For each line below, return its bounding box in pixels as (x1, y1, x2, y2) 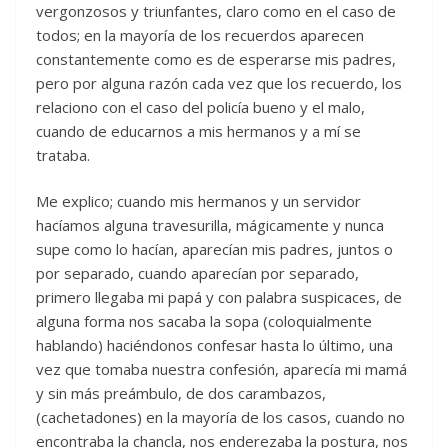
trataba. (36, 144, 90, 165)
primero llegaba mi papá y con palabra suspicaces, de (36, 287, 402, 308)
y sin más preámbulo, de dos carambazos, (36, 383, 326, 404)
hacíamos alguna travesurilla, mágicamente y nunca (36, 215, 384, 236)
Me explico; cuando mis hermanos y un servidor (36, 191, 361, 212)
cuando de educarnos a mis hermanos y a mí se (36, 120, 361, 141)
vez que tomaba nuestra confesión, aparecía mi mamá (36, 359, 407, 380)
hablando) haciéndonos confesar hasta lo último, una (36, 335, 393, 356)
